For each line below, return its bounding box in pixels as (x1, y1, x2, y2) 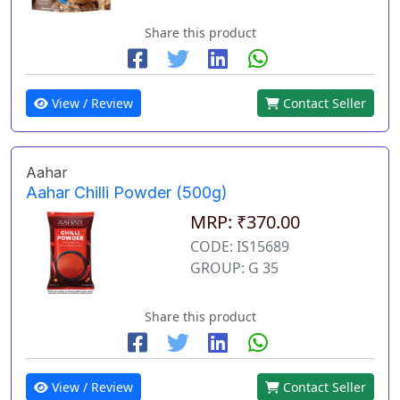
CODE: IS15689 (189, 237, 289, 257)
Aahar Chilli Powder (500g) (26, 183, 228, 203)
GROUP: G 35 (189, 258, 279, 279)
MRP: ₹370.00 (189, 210, 300, 235)
